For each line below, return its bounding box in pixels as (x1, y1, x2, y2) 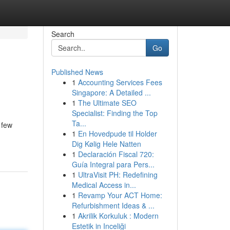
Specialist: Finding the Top (71, 108, 158, 118)
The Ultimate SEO (78, 98, 137, 108)
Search (51, 29, 74, 39)
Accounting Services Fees (78, 77, 162, 87)
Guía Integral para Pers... (71, 159, 155, 169)
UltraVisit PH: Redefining (78, 169, 158, 180)
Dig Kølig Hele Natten (71, 139, 141, 149)
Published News (51, 67, 103, 77)
